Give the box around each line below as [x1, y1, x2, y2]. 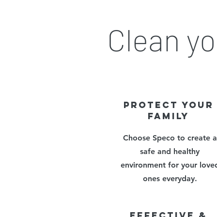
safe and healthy [140, 146, 200, 156]
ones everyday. [142, 173, 197, 183]
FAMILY [148, 110, 189, 122]
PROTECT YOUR [124, 99, 214, 110]
